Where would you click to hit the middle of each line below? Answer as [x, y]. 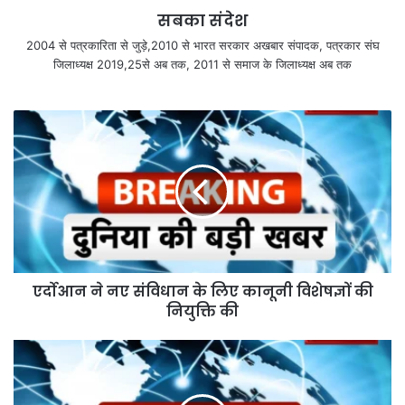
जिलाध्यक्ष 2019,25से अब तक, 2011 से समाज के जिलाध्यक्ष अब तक [202, 65]
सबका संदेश [202, 21]
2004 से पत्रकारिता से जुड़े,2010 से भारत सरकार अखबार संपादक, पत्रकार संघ [202, 46]
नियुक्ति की [202, 312]
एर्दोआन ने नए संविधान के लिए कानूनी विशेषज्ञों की [202, 292]
